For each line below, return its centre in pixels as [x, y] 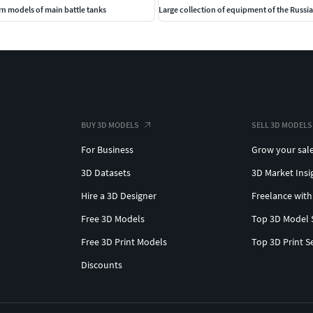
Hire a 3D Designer [119, 195]
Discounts [102, 264]
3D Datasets [106, 172]
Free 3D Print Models [124, 241]
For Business [107, 149]
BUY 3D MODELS [110, 124]
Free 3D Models [113, 218]
